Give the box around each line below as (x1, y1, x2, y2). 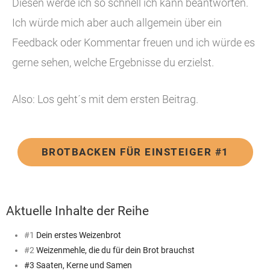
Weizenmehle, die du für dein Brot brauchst (36, 245, 195, 255)
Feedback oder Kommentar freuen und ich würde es (12, 36, 255, 49)
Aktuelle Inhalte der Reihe (6, 203, 149, 218)
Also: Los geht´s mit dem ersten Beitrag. (12, 93, 198, 105)
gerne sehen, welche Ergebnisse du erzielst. (12, 56, 214, 69)
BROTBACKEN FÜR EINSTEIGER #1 (41, 146, 229, 159)
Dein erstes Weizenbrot (36, 230, 121, 240)
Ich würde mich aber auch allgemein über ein (12, 16, 222, 29)
